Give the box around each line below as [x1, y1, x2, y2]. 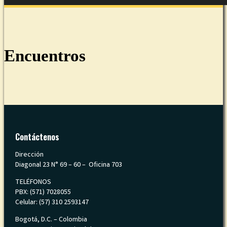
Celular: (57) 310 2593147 [15, 197, 89, 208]
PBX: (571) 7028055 [15, 187, 71, 198]
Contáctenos [15, 130, 59, 143]
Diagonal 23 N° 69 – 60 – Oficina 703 [15, 160, 122, 170]
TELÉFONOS [15, 177, 51, 187]
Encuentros [4, 47, 86, 65]
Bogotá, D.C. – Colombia [15, 214, 87, 225]
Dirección [15, 149, 44, 160]
